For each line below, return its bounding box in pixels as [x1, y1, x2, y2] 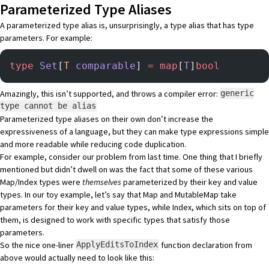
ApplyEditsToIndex [76, 240, 159, 250]
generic [220, 88, 255, 98]
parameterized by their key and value [121, 176, 258, 187]
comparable [70, 59, 136, 71]
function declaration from [159, 239, 252, 250]
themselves [82, 176, 121, 187]
